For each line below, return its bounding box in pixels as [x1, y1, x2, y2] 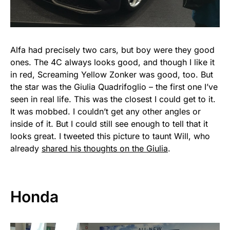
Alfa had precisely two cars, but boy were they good [10, 45, 215, 55]
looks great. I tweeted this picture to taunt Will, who [10, 131, 210, 142]
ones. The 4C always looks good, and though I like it [10, 57, 215, 68]
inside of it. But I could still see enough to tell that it [10, 119, 208, 129]
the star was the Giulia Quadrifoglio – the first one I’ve [10, 82, 218, 92]
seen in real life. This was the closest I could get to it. [10, 94, 216, 105]
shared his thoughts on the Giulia [42, 143, 168, 154]
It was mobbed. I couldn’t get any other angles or [10, 106, 201, 117]
